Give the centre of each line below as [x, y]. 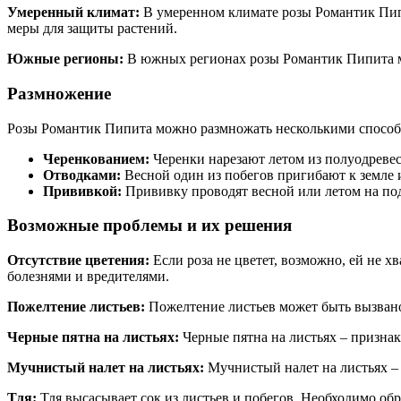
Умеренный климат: [73, 13]
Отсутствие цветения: [78, 260]
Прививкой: [82, 191]
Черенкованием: [96, 158]
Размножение [59, 93]
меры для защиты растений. [92, 29]
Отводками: [82, 175]
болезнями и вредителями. [88, 276]
